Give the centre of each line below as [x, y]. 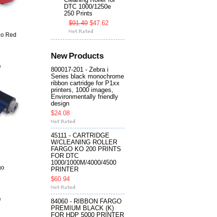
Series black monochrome [87, 77]
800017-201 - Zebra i [80, 70]
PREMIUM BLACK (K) [82, 209]
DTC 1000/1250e [87, 7]
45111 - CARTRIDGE [80, 136]
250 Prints [78, 14]
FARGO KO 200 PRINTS [86, 149]
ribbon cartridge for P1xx [85, 84]
